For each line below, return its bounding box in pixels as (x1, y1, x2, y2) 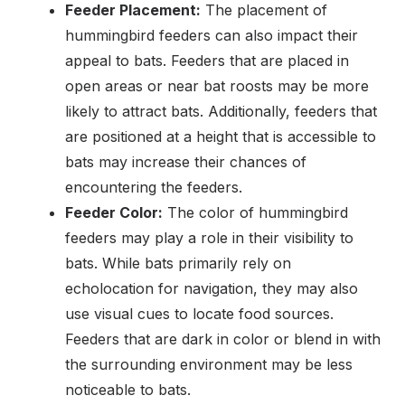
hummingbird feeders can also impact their (65, 25, 358, 44)
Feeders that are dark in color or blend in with (65, 329, 381, 348)
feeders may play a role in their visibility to (65, 228, 353, 247)
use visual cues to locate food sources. (65, 304, 334, 323)
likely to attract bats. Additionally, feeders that (65, 101, 377, 120)
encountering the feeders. (65, 177, 242, 196)
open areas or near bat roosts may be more (65, 76, 369, 95)
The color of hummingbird (163, 202, 348, 221)
